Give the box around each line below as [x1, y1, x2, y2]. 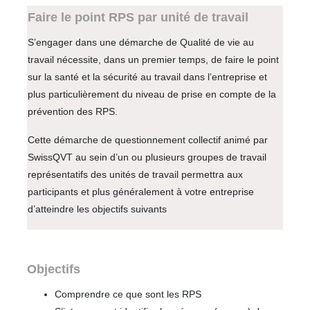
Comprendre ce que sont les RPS [55, 288, 201, 300]
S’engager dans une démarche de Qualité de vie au [28, 36, 254, 48]
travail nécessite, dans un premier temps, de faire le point [28, 53, 279, 65]
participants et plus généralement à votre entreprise [28, 185, 254, 197]
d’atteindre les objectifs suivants [28, 203, 167, 215]
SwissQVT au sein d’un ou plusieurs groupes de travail [28, 151, 266, 163]
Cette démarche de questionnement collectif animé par [28, 134, 268, 145]
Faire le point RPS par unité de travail [28, 10, 248, 24]
